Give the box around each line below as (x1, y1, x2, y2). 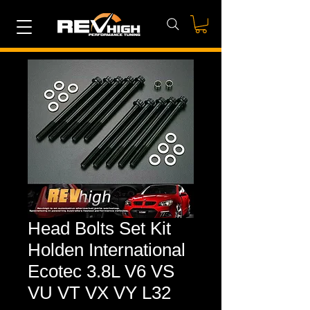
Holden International (28, 239, 185, 261)
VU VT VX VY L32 (28, 282, 171, 304)
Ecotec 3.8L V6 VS (28, 261, 174, 282)
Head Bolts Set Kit (28, 218, 171, 239)
